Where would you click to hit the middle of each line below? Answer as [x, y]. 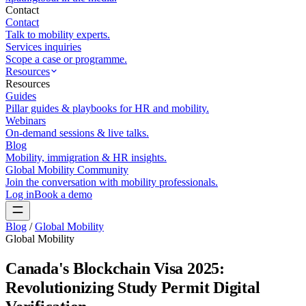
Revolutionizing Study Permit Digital [133, 287]
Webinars [26, 121]
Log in [20, 194]
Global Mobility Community [67, 170]
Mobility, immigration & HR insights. [86, 157]
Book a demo [63, 194]
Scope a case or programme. [66, 59]
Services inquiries [43, 47]
